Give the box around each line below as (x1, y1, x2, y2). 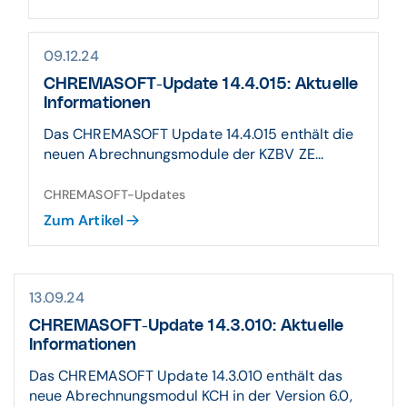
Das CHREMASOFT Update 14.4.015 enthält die (44, 124, 354, 144)
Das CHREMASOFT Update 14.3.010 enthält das (29, 366, 343, 385)
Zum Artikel (44, 211, 124, 230)
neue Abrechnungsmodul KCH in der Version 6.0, (29, 386, 352, 405)
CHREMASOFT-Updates (44, 186, 186, 203)
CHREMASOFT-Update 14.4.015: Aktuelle (44, 76, 358, 93)
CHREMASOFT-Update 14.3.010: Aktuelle (29, 318, 343, 334)
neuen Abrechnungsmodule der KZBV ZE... (44, 144, 324, 164)
